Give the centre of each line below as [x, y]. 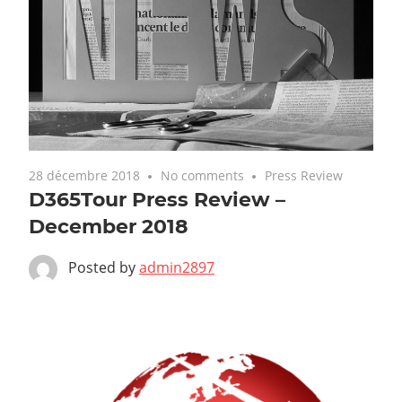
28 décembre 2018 [84, 175]
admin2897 [177, 267]
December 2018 [109, 227]
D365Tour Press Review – [157, 200]
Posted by [104, 267]
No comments [203, 175]
